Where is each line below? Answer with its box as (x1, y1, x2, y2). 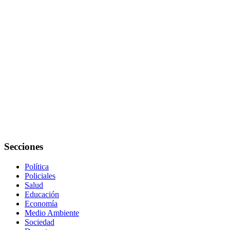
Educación (25, 190, 59, 199)
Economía (25, 199, 57, 208)
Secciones (4, 141, 43, 152)
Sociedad (25, 218, 54, 227)
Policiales (25, 171, 55, 181)
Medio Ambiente (25, 208, 79, 218)
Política (25, 162, 49, 171)
